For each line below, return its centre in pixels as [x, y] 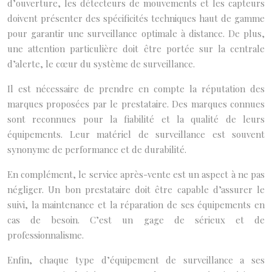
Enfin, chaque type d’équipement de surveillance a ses [136, 260]
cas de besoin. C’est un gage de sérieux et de [136, 220]
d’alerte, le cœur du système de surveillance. [101, 64]
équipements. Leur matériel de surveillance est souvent [136, 134]
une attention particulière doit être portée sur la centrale [136, 49]
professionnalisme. [46, 235]
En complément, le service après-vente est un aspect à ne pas [136, 174]
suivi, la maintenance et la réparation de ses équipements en [136, 205]
